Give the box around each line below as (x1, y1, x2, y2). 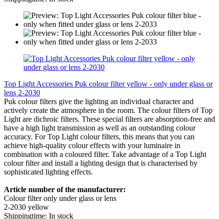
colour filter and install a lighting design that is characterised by (4, 158, 197, 167)
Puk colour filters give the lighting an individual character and (4, 97, 194, 106)
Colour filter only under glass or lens (4, 194, 116, 202)
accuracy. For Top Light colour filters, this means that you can (4, 132, 195, 141)
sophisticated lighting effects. (4, 167, 93, 176)
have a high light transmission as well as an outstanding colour (4, 123, 196, 132)
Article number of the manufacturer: (4, 185, 126, 194)
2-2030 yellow (4, 202, 49, 211)
